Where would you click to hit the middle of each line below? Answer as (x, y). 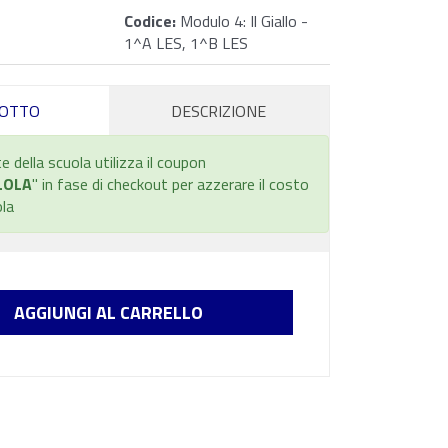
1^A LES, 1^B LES (185, 43)
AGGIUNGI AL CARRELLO (108, 312)
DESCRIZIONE (219, 111)
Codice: (149, 21)
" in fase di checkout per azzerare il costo (170, 184)
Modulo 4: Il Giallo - (241, 21)
